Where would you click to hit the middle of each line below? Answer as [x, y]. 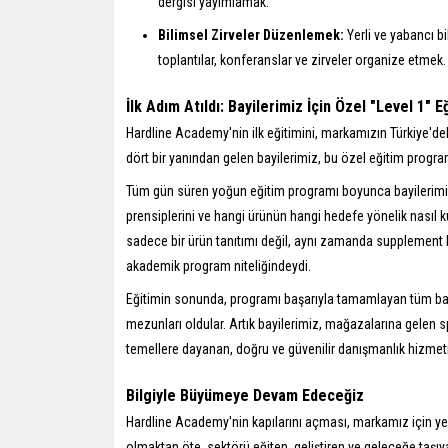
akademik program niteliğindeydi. [218, 266]
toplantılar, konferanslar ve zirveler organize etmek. [302, 59]
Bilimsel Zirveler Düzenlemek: [251, 34]
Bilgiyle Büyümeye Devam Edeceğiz [245, 396]
